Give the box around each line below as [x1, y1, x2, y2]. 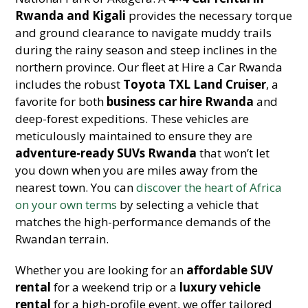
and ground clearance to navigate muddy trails [15, 25, 272, 41]
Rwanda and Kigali [15, 8, 126, 23]
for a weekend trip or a [51, 279, 180, 295]
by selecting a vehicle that [117, 197, 259, 212]
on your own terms [15, 197, 118, 212]
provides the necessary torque [126, 8, 293, 23]
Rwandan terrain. [15, 231, 109, 247]
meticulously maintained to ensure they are [15, 128, 253, 144]
